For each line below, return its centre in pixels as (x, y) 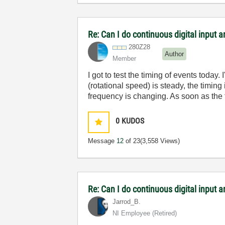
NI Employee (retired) (145, 213)
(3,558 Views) (160, 141)
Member (125, 59)
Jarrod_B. (127, 202)
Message (102, 141)
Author (175, 54)
